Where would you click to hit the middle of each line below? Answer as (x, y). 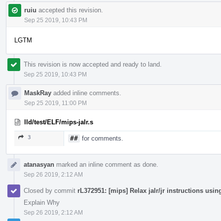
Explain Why (42, 202)
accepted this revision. (70, 10)
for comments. (102, 138)
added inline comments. (86, 93)
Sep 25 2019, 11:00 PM (55, 103)
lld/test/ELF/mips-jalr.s (59, 122)
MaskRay (38, 93)
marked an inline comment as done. (106, 164)
